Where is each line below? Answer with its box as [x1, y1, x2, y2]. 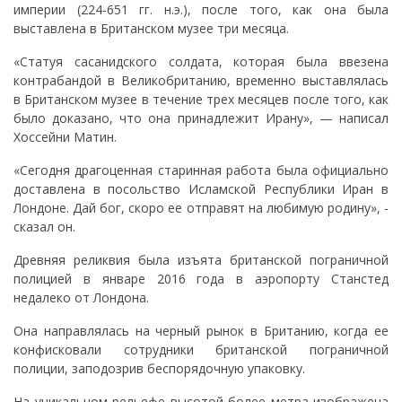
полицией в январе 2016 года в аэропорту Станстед [13, 270, 389, 288]
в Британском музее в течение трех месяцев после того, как [13, 91, 389, 109]
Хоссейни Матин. [13, 128, 117, 146]
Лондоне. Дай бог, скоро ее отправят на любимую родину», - [13, 199, 389, 217]
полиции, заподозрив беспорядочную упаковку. [13, 360, 305, 378]
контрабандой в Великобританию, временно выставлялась [13, 72, 389, 90]
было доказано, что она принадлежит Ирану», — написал [13, 109, 389, 127]
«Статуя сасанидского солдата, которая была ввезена [13, 53, 389, 71]
